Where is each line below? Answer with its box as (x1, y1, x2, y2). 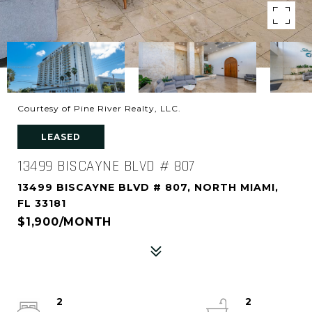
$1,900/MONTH (17, 215, 111, 228)
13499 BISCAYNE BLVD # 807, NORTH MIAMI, (17, 181, 279, 194)
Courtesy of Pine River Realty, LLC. (17, 103, 181, 114)
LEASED (41, 132, 81, 142)
